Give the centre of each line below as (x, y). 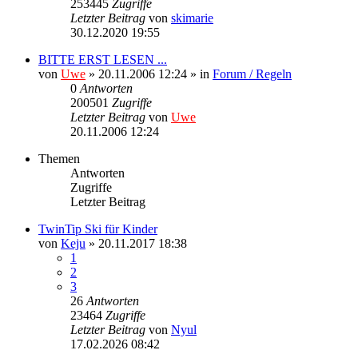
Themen (59, 158)
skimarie (192, 18)
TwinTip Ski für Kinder (98, 229)
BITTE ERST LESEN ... (103, 59)
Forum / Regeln (252, 74)
